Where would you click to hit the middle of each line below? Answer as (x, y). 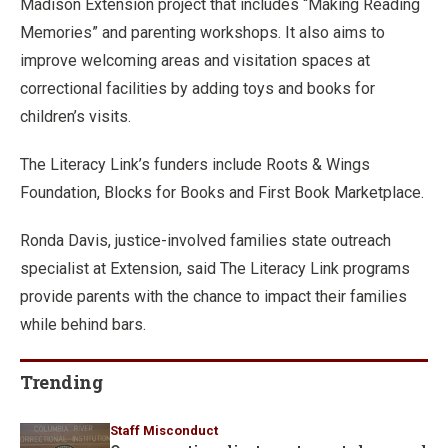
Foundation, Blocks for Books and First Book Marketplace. (222, 192)
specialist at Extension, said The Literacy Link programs (215, 268)
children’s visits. (75, 116)
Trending (61, 381)
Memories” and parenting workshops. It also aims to (202, 32)
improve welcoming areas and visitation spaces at (195, 60)
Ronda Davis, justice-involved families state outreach (205, 240)
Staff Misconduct (164, 430)
